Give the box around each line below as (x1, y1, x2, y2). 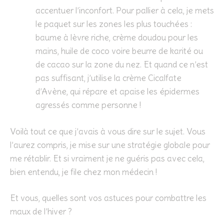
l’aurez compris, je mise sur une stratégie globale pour (10, 139, 210, 150)
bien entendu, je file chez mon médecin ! (10, 166, 157, 177)
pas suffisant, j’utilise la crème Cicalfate (35, 72, 181, 84)
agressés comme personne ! (35, 99, 141, 111)
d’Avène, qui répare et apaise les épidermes (35, 86, 199, 97)
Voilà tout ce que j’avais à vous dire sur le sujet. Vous (10, 125, 205, 137)
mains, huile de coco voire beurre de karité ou (35, 45, 203, 57)
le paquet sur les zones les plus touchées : (35, 18, 192, 30)
